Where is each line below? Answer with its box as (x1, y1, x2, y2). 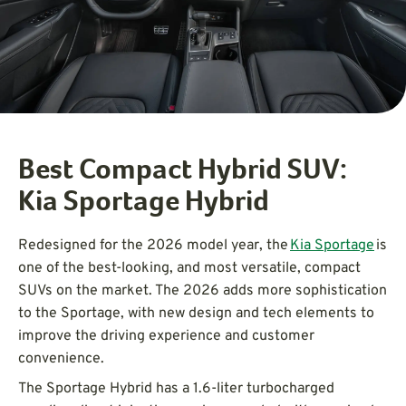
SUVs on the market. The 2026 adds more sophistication (18, 281, 387, 300)
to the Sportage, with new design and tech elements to (18, 304, 374, 323)
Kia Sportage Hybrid (18, 188, 269, 218)
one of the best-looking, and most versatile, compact (18, 258, 361, 277)
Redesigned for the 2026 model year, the (18, 236, 290, 255)
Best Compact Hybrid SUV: (18, 157, 347, 187)
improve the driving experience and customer (18, 326, 314, 345)
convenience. (18, 349, 111, 368)
